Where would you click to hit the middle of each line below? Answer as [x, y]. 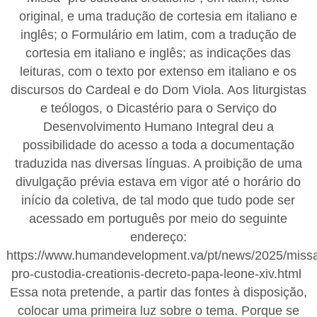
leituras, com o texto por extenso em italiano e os [158, 71]
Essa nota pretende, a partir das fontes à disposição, [158, 292]
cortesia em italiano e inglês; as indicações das [158, 53]
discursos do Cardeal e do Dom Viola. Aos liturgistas [158, 90]
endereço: [158, 237]
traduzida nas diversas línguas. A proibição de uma [158, 163]
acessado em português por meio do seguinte [158, 218]
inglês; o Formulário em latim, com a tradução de [158, 34]
